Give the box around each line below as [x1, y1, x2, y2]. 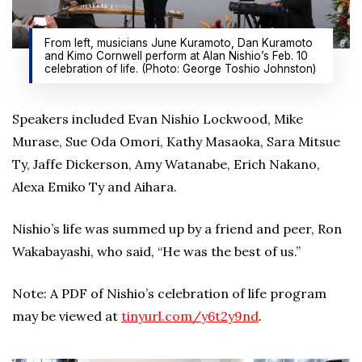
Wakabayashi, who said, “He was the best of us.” [12, 242, 301, 259]
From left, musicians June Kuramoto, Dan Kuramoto [44, 36, 313, 49]
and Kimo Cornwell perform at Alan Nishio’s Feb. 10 [44, 48, 308, 62]
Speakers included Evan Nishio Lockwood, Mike [12, 110, 303, 127]
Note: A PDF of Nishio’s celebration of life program [12, 284, 326, 301]
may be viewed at [12, 307, 121, 324]
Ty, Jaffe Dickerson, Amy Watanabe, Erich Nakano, [12, 155, 320, 172]
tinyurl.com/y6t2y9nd [121, 307, 259, 324]
